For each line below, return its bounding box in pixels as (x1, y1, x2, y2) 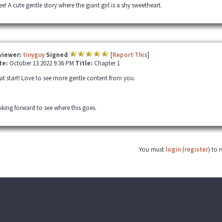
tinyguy (22, 51, 45, 59)
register (184, 145, 208, 154)
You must (139, 145, 166, 154)
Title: (75, 59, 94, 67)
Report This (112, 51, 147, 59)
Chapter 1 (94, 59, 120, 67)
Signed (46, 51, 68, 59)
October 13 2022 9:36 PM (9, 59, 75, 67)
